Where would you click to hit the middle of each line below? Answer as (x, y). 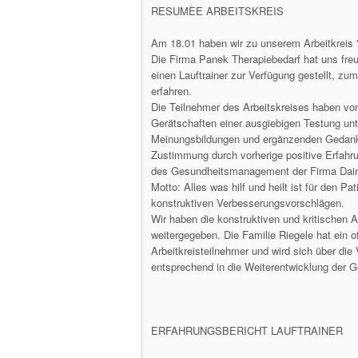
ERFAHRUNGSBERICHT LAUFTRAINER (247, 330)
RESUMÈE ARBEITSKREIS (217, 11)
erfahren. (171, 91)
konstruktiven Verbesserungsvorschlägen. (248, 203)
